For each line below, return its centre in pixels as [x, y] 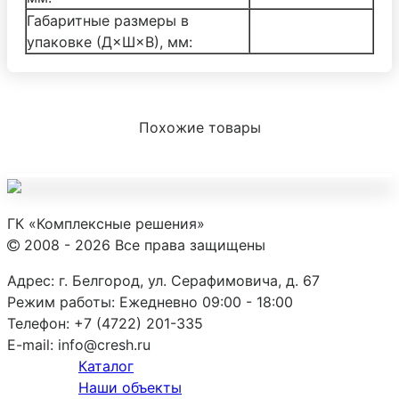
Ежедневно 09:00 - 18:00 [206, 301]
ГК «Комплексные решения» [106, 223]
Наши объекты [130, 387]
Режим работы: [61, 301]
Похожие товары [199, 127]
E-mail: [30, 344]
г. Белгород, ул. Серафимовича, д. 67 [189, 280]
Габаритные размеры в [108, 20]
